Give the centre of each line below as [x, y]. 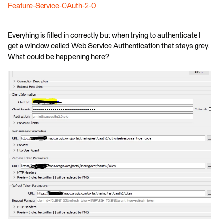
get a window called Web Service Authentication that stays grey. [109, 46]
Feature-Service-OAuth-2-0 [52, 6]
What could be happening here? [58, 57]
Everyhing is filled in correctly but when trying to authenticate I [104, 35]
